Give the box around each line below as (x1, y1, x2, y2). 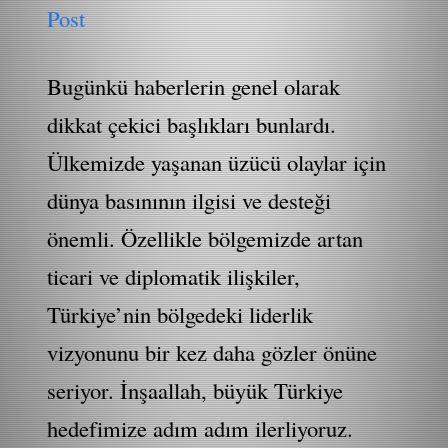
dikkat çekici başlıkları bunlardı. (47, 108, 337, 139)
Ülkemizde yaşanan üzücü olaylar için (47, 146, 387, 177)
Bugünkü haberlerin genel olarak (47, 70, 341, 101)
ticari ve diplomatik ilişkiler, (47, 260, 301, 291)
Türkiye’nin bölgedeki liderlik (47, 298, 314, 329)
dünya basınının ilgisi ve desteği (47, 184, 332, 215)
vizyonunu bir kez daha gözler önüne (47, 336, 378, 367)
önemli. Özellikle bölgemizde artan (47, 222, 364, 253)
